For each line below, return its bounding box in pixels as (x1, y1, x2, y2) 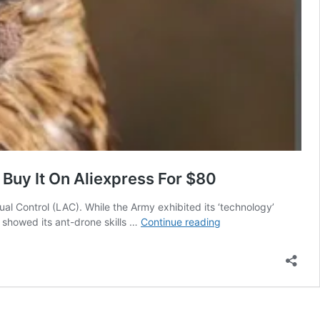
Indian (220, 229, 249, 242)
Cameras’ (220, 289, 264, 302)
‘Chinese (220, 274, 259, 287)
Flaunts (220, 259, 254, 272)
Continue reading (141, 215, 221, 228)
